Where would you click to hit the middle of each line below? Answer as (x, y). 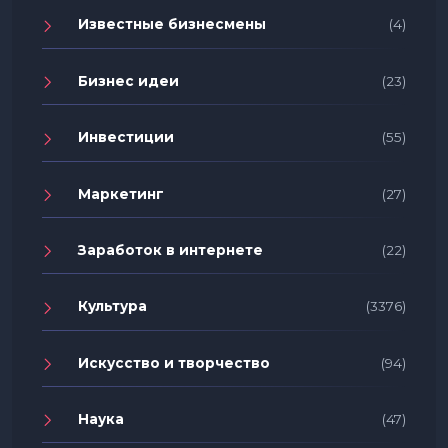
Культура (112, 306)
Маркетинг (121, 193)
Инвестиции (126, 137)
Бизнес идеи (128, 80)
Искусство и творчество (174, 362)
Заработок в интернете (170, 249)
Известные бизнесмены (172, 24)
